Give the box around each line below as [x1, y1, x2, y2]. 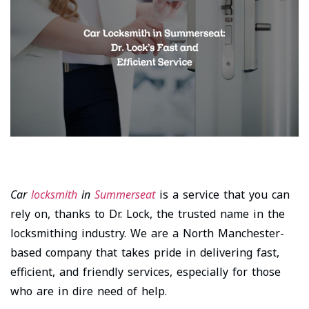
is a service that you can [155, 186, 290, 202]
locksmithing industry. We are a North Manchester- [10, 225, 284, 241]
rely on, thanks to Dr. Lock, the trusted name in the [10, 206, 285, 221]
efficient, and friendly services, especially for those [10, 263, 281, 279]
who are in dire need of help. [10, 283, 167, 299]
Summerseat [94, 186, 155, 202]
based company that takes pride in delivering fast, [10, 244, 279, 260]
